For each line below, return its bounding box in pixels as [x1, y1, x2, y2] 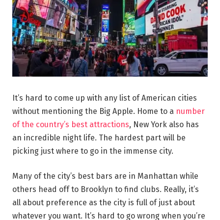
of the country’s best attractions [12, 119, 129, 129]
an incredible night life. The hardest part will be [12, 133, 186, 142]
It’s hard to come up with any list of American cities [12, 93, 197, 103]
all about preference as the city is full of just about [12, 198, 195, 208]
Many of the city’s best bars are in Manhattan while [12, 171, 198, 181]
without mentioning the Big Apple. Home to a [12, 106, 176, 116]
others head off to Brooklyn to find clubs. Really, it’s [12, 185, 199, 194]
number [176, 106, 205, 116]
